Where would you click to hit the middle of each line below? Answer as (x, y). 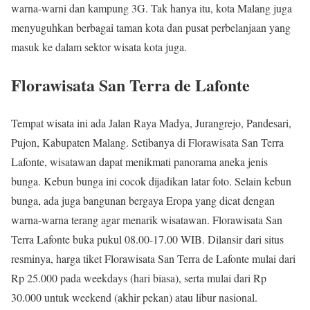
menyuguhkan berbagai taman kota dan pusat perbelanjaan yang (151, 27)
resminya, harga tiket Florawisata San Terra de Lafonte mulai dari (153, 258)
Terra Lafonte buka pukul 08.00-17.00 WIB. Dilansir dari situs (147, 239)
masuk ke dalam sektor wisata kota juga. (99, 47)
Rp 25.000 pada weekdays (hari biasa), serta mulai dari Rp (139, 277)
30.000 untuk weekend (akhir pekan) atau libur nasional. (134, 297)
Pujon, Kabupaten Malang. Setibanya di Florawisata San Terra (147, 142)
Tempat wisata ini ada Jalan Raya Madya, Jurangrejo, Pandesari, (151, 122)
